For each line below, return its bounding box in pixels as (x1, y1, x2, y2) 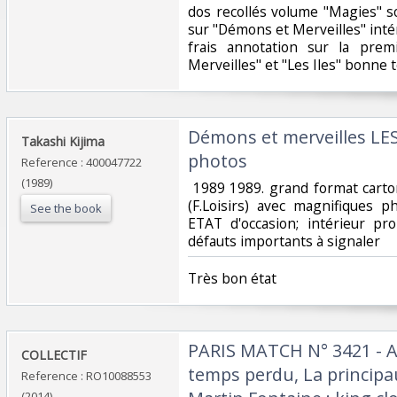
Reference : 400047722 (21, 153, 142, 170)
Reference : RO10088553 (21, 367, 152, 384)
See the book (30, 199, 102, 216)
